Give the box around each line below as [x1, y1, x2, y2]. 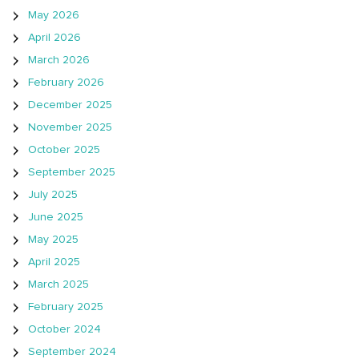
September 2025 [28, 167, 115, 179]
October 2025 [28, 144, 100, 156]
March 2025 [28, 279, 89, 291]
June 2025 [28, 212, 83, 224]
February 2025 [28, 301, 103, 313]
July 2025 [28, 189, 78, 201]
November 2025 [28, 122, 112, 134]
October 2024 [28, 324, 101, 336]
